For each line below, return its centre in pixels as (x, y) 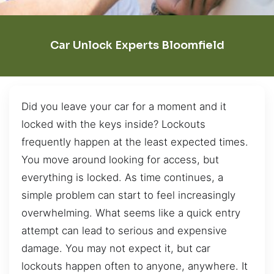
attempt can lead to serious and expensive (124, 230)
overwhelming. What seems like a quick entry (131, 213)
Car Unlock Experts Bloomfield (137, 46)
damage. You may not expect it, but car (116, 248)
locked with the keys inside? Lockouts (113, 124)
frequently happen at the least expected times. (135, 142)
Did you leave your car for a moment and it (124, 106)
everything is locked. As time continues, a (122, 177)
